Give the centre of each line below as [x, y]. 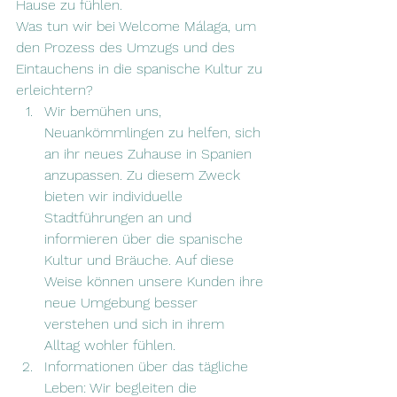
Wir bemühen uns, [105, 111]
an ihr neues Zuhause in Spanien [150, 154]
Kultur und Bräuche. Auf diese [141, 260]
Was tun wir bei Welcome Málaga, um [138, 26]
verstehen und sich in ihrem [136, 324]
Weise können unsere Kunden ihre [156, 281]
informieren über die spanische [146, 239]
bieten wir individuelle [116, 196]
